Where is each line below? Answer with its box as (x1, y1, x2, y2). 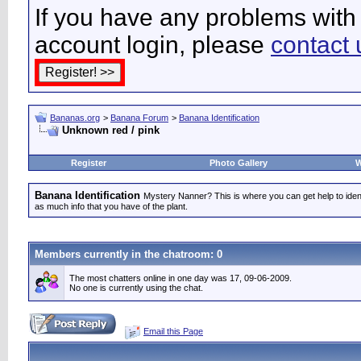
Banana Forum (110, 113, 168, 122)
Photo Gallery (209, 158, 268, 168)
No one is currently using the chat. (69, 283, 203, 293)
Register (71, 158, 106, 168)
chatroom (163, 248, 210, 260)
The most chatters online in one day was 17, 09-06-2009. (69, 273, 292, 283)
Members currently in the (35, 248, 163, 260)
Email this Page (143, 326, 203, 336)
